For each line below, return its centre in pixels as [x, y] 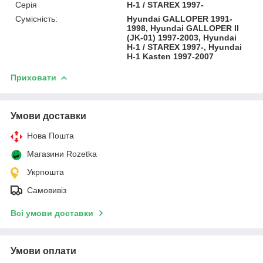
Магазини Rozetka [62, 154]
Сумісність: [36, 18]
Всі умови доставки [52, 213]
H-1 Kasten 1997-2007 [171, 56]
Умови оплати [43, 251]
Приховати [33, 77]
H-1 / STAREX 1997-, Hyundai [185, 47]
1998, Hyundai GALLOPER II [183, 28]
